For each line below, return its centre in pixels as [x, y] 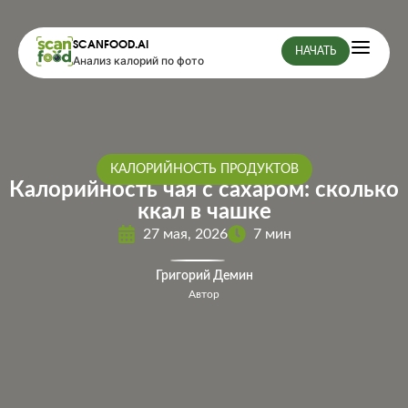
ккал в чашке [204, 212]
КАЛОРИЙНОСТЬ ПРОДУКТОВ [204, 169]
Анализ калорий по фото [138, 61]
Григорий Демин [204, 276]
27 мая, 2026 [185, 234]
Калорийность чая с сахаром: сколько [204, 190]
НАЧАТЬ [316, 51]
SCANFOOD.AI [111, 45]
